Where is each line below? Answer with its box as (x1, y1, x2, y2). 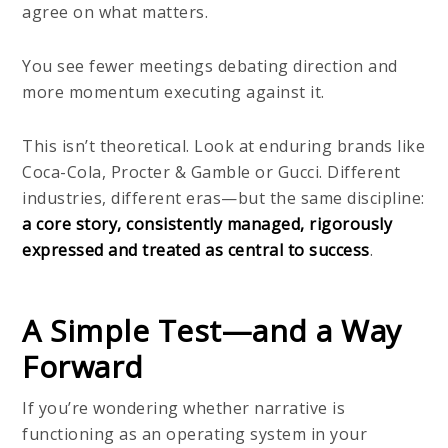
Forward (22, 345, 144, 387)
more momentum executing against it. (22, 80, 325, 103)
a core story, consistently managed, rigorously (22, 212, 393, 235)
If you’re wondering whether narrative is (22, 396, 346, 419)
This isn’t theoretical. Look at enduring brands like (22, 134, 426, 157)
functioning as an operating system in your (22, 422, 368, 445)
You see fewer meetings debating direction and (22, 54, 398, 77)
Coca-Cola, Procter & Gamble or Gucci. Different (22, 160, 401, 183)
